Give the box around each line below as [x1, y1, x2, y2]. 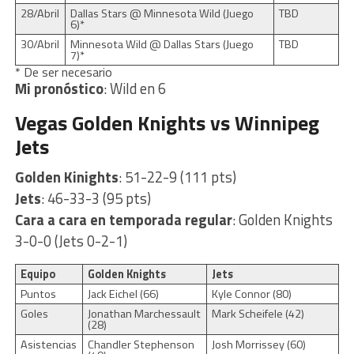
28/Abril [20, 4, 59, 22]
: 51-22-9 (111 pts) [118, 165, 236, 188]
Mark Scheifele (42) [211, 304, 304, 322]
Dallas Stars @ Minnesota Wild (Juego [70, 4, 254, 22]
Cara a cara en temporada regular [14, 208, 232, 231]
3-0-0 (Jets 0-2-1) [14, 229, 127, 252]
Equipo [20, 265, 55, 283]
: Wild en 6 [103, 77, 166, 100]
